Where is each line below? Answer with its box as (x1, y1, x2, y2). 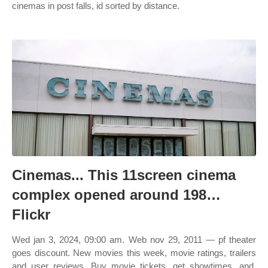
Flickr (12, 206, 50, 223)
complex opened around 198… (12, 187, 221, 203)
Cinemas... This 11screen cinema (12, 167, 236, 183)
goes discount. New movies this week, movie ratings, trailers (12, 248, 256, 258)
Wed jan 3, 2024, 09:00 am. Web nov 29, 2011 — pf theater (12, 234, 256, 245)
